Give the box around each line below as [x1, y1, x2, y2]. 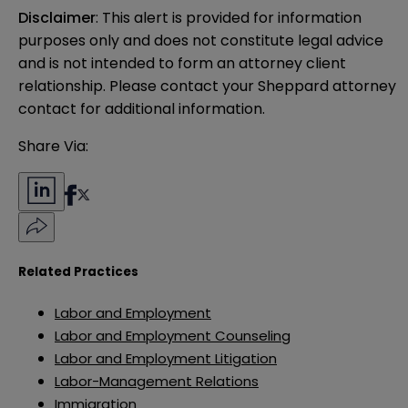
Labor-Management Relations [55, 372, 259, 392]
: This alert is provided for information [96, 6, 362, 28]
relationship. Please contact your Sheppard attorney [18, 75, 396, 97]
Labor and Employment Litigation [55, 349, 277, 369]
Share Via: [18, 135, 88, 157]
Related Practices [18, 263, 138, 281]
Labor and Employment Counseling [55, 326, 291, 346]
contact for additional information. [18, 97, 265, 119]
